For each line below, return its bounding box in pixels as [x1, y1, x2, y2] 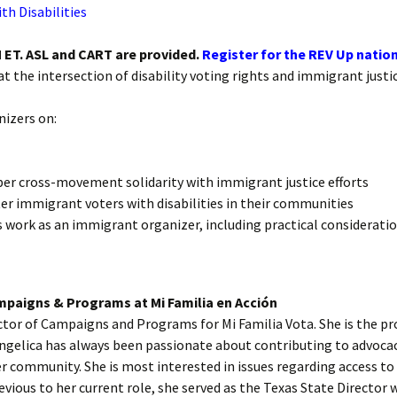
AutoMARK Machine [198, 148, 329, 168]
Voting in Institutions [198, 63, 337, 83]
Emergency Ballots [198, 20, 323, 41]
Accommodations [198, 105, 315, 126]
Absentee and [198, 4, 288, 25]
